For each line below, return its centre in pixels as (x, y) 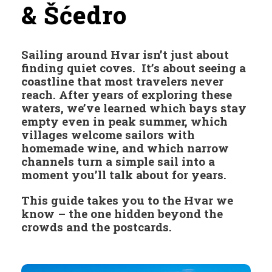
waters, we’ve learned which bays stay (134, 108)
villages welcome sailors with (108, 135)
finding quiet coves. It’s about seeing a (134, 68)
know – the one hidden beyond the (122, 214)
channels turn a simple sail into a (118, 161)
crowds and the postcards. (97, 227)
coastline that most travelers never (122, 81)
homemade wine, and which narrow (125, 148)
